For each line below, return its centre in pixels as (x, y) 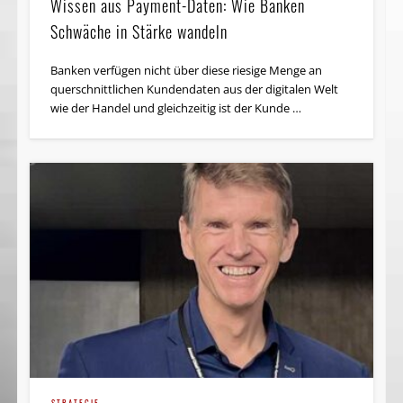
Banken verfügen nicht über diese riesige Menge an (187, 70)
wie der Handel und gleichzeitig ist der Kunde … (176, 107)
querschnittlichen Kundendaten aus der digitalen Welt (195, 89)
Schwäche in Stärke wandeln (139, 31)
